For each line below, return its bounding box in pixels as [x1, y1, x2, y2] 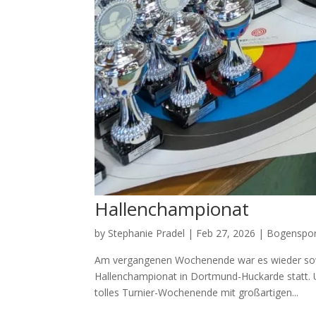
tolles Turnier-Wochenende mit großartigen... [95, 285, 299, 299]
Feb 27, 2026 [196, 226, 256, 240]
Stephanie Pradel [108, 226, 186, 240]
